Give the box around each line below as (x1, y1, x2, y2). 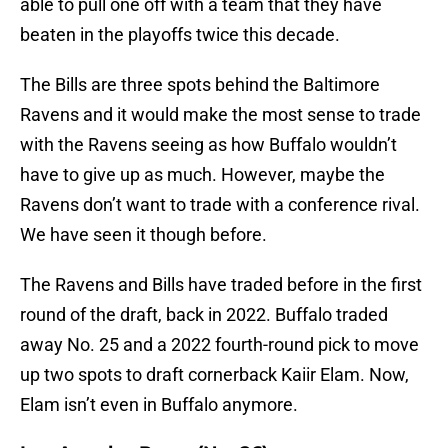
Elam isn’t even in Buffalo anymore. (20, 394, 298, 416)
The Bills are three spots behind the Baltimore (20, 74, 380, 96)
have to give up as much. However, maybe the (20, 164, 385, 186)
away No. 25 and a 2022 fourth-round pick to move (20, 334, 419, 356)
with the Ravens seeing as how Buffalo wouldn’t (20, 134, 397, 156)
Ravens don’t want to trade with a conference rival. (20, 194, 420, 216)
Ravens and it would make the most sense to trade (20, 104, 421, 126)
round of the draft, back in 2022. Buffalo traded (20, 304, 388, 326)
